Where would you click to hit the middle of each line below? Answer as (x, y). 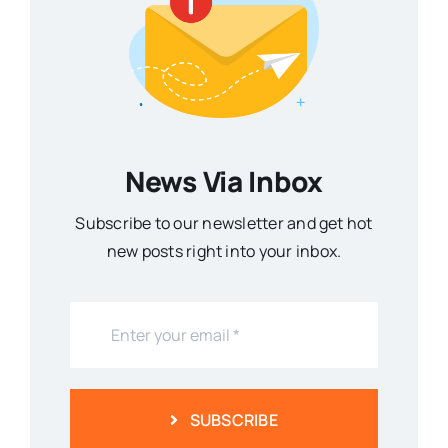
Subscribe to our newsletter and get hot (224, 222)
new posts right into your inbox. (224, 250)
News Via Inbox (224, 180)
